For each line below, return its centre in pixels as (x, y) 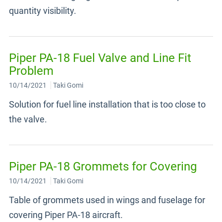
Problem (31, 71)
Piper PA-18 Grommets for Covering (103, 166)
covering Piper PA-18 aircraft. (66, 215)
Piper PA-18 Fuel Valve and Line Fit (100, 58)
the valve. (28, 119)
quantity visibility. (43, 11)
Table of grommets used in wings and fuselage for (107, 200)
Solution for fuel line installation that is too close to (107, 104)
